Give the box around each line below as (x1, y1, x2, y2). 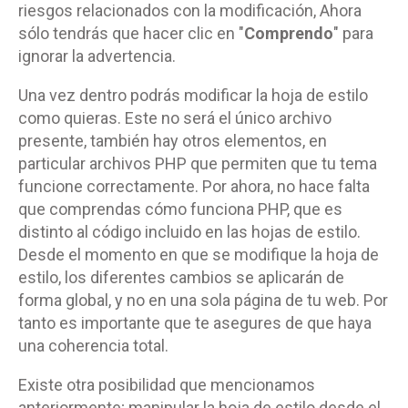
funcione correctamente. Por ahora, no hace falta (18, 176, 370, 196)
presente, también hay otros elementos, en (18, 130, 327, 150)
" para (333, 23, 373, 43)
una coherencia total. (18, 335, 168, 355)
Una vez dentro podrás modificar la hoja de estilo (18, 85, 368, 105)
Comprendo (244, 23, 333, 43)
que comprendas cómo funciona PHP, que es (18, 199, 342, 219)
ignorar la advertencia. (18, 46, 176, 66)
